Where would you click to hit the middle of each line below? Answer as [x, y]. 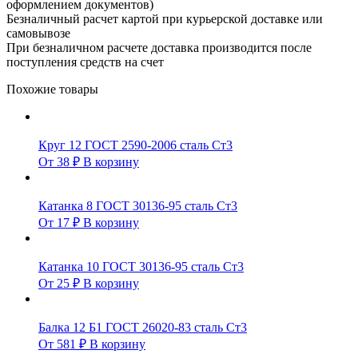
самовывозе [38, 33]
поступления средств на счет [85, 62]
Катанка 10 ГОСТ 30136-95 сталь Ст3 [141, 266]
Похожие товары [52, 89]
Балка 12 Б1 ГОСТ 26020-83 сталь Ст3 [143, 327]
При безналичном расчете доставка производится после [159, 47]
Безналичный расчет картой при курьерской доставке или [165, 18]
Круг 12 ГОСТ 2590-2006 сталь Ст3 [135, 145]
